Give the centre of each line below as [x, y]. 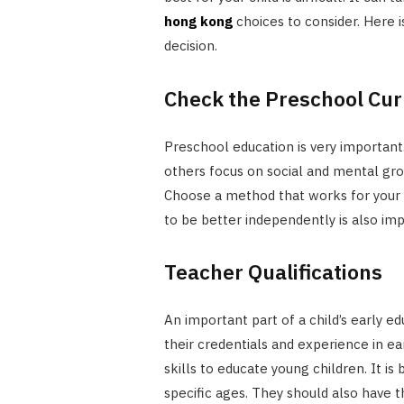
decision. [190, 46]
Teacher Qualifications [273, 272]
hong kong [198, 22]
